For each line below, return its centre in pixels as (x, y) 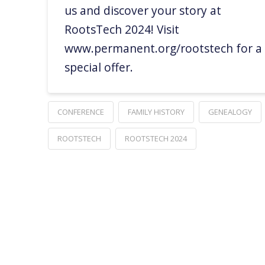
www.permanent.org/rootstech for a (164, 49)
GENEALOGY (230, 112)
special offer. (99, 67)
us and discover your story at (143, 11)
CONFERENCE (80, 112)
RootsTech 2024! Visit (122, 30)
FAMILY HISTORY (156, 112)
